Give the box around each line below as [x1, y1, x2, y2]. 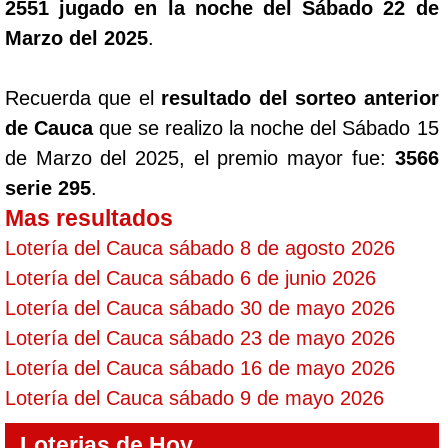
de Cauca [5, 117, 94, 139]
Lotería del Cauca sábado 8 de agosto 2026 [5, 237, 395, 259]
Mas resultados [5, 205, 173, 231]
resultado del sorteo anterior [161, 87, 439, 109]
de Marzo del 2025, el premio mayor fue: [5, 147, 395, 169]
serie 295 [5, 177, 91, 199]
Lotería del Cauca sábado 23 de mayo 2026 [5, 327, 395, 349]
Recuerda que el [5, 87, 162, 109]
